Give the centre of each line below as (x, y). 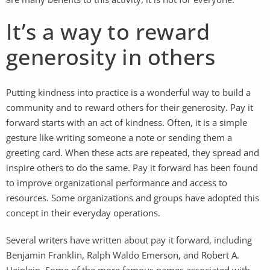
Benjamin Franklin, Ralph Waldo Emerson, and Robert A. (123, 255)
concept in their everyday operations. (83, 212)
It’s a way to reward (108, 31)
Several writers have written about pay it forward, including (129, 240)
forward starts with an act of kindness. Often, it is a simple (127, 122)
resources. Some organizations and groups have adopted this (133, 197)
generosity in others (111, 57)
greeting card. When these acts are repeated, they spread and (133, 152)
